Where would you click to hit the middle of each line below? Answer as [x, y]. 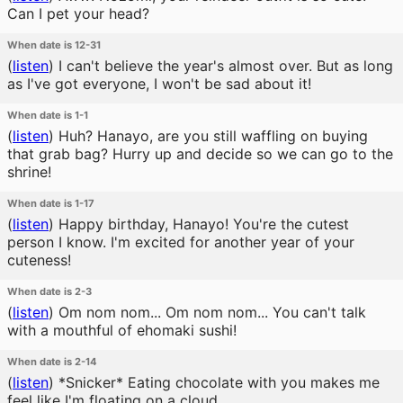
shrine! [29, 172]
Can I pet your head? [78, 13]
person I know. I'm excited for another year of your [181, 242]
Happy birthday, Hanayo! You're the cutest [201, 224]
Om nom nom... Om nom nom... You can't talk [210, 312]
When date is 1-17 [51, 203]
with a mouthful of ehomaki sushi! [122, 330]
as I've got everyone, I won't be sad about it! [159, 84]
